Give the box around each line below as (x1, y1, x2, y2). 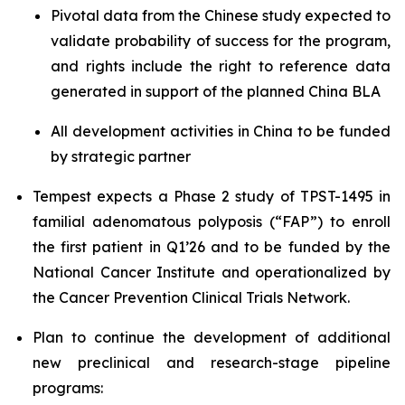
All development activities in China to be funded (51, 122, 391, 140)
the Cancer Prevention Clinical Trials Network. (33, 288, 350, 306)
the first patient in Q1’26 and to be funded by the (33, 238, 391, 256)
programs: (33, 379, 103, 397)
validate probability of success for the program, (51, 32, 391, 50)
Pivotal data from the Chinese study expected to (51, 6, 391, 24)
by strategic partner (51, 147, 191, 165)
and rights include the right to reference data (51, 57, 391, 75)
